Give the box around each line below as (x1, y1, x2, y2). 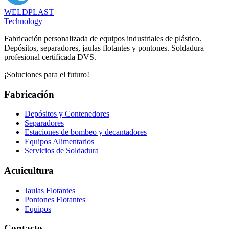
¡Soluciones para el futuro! (4, 70, 89, 79)
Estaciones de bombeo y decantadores (25, 128, 147, 137)
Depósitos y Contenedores (25, 109, 109, 119)
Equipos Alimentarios (25, 137, 94, 146)
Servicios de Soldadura (25, 146, 99, 155)
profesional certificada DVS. (4, 52, 96, 61)
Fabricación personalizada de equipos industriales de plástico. (4, 34, 201, 43)
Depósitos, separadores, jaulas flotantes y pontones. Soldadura (4, 43, 204, 52)
